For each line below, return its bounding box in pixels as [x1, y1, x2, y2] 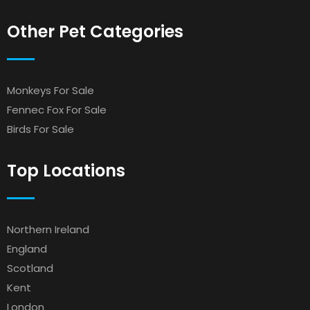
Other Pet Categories [7, 20, 183, 43]
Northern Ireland [7, 222, 89, 237]
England [7, 241, 47, 256]
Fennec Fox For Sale [7, 102, 107, 117]
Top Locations [7, 159, 125, 182]
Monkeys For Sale [7, 83, 94, 98]
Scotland [7, 261, 53, 275]
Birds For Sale [7, 122, 74, 136]
